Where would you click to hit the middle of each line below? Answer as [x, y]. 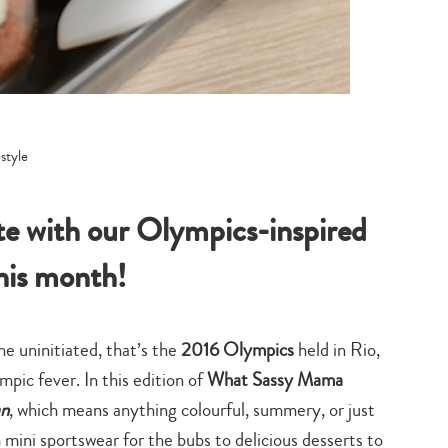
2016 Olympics [237, 349]
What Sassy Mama [275, 379]
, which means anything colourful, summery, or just [192, 409]
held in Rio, [337, 349]
